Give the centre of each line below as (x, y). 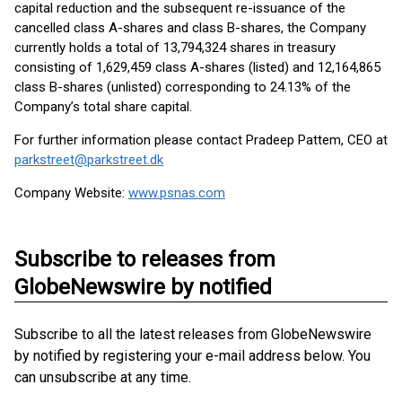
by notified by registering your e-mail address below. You (192, 356)
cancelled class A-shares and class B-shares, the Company (190, 28)
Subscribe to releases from (145, 259)
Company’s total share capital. (103, 107)
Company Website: (71, 193)
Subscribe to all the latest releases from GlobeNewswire (193, 334)
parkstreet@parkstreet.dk (89, 160)
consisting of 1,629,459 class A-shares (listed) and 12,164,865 (197, 67)
